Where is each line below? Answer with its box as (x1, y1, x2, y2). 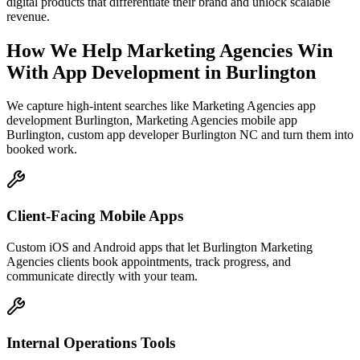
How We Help (6, 39, 127, 61)
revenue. (6, 9, 50, 23)
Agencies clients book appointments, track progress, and (6, 254, 291, 268)
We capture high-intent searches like (6, 99, 192, 113)
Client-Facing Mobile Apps (6, 207, 183, 225)
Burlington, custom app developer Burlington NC (6, 128, 258, 142)
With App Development (6, 61, 200, 83)
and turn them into (258, 128, 354, 142)
